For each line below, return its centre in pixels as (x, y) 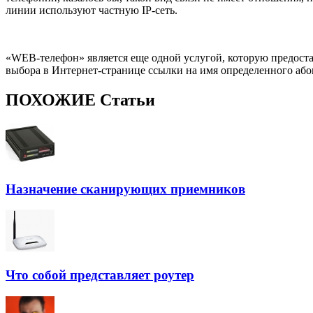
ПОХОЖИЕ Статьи (80, 100)
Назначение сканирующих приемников (125, 189)
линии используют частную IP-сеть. (92, 10)
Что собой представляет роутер (100, 275)
